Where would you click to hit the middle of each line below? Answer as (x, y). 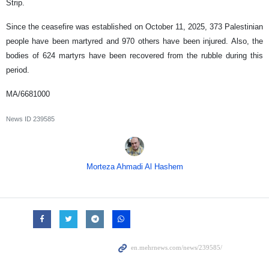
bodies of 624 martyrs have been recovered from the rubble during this (134, 56)
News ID (20, 119)
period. (18, 70)
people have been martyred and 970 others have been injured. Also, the (134, 41)
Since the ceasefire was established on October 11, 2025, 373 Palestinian (134, 27)
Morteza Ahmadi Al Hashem (134, 167)
